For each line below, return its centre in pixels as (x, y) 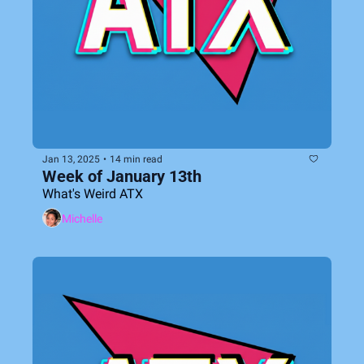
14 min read (136, 159)
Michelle (82, 218)
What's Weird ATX (93, 194)
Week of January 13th (122, 176)
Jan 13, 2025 (71, 159)
